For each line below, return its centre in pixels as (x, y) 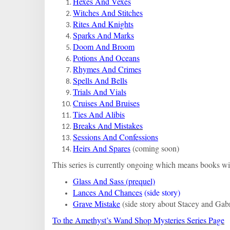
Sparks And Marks (103, 35)
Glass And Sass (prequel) (114, 181)
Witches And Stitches (108, 13)
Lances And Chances (108, 193)
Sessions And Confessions (116, 137)
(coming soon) (156, 148)
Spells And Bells (100, 81)
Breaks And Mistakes (108, 126)
